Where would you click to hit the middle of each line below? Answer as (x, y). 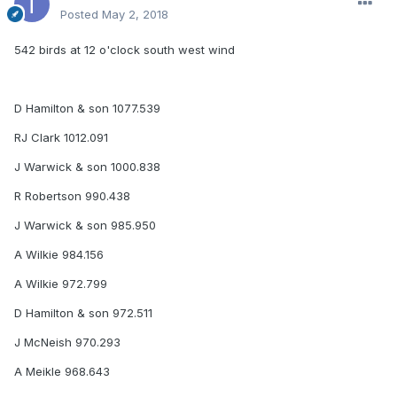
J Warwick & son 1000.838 (87, 167)
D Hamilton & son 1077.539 (87, 109)
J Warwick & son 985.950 (85, 226)
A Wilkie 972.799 (61, 284)
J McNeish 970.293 (67, 343)
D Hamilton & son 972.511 (83, 313)
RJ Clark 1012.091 (61, 138)
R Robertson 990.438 (72, 196)
